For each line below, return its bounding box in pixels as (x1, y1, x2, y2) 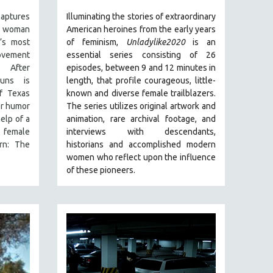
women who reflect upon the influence (66, 152, 216, 163)
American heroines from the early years (66, 24, 216, 35)
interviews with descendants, (66, 127, 216, 137)
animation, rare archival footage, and (66, 114, 216, 124)
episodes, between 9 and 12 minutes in (66, 63, 216, 73)
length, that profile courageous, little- (66, 76, 216, 86)
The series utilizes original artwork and (66, 101, 216, 112)
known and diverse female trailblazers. (66, 88, 216, 99)
